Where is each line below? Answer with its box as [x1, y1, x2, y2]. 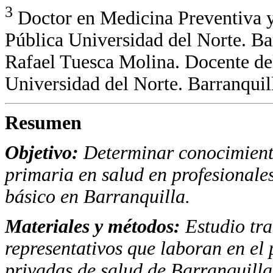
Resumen [5, 112, 82, 133]
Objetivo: [5, 141, 83, 163]
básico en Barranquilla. [5, 185, 190, 207]
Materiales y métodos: [5, 215, 185, 237]
